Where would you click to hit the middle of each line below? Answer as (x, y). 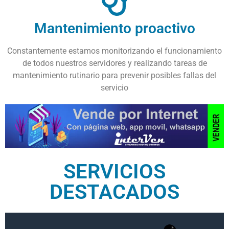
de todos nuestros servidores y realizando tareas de (114, 63)
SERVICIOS (114, 171)
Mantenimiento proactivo (114, 29)
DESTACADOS (114, 192)
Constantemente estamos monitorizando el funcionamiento (114, 51)
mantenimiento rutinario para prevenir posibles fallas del (114, 76)
